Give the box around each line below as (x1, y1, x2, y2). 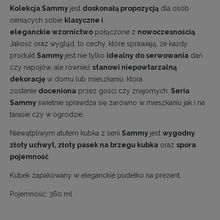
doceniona (38, 86, 76, 95)
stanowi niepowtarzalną (92, 63, 177, 71)
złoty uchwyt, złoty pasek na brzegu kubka (10, 140, 158, 149)
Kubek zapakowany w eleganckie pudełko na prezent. (10, 171, 183, 179)
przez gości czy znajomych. (76, 86, 171, 95)
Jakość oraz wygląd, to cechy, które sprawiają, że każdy (10, 39, 188, 48)
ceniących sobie (10, 16, 64, 24)
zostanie (10, 86, 38, 95)
